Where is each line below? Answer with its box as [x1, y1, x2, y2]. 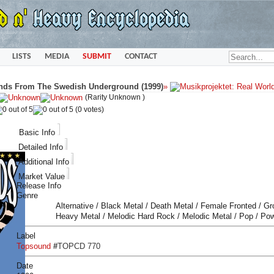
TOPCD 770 [57, 242, 100, 251]
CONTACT [124, 51, 157, 61]
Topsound [17, 242, 51, 251]
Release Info [17, 181, 61, 190]
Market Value [18, 172, 65, 181]
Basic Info [19, 128, 55, 137]
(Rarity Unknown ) [85, 93, 145, 101]
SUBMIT [82, 51, 111, 61]
